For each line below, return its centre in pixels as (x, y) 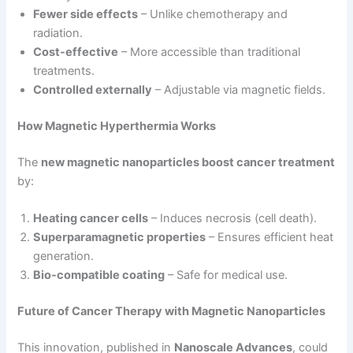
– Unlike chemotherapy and (213, 14)
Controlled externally (93, 90)
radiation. (58, 33)
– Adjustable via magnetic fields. (239, 90)
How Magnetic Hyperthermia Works (117, 126)
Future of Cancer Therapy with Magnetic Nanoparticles (172, 311)
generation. (64, 256)
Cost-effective (76, 52)
